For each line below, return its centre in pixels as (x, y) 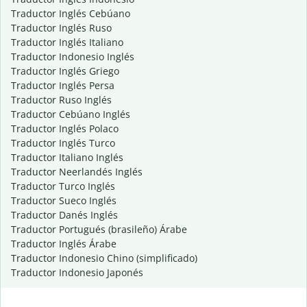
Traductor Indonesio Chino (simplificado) (104, 258)
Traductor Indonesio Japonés (77, 273)
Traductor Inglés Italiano (67, 42)
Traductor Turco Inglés (63, 186)
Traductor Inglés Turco (63, 143)
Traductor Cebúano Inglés (71, 114)
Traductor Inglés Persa (63, 86)
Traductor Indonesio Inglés (73, 57)
